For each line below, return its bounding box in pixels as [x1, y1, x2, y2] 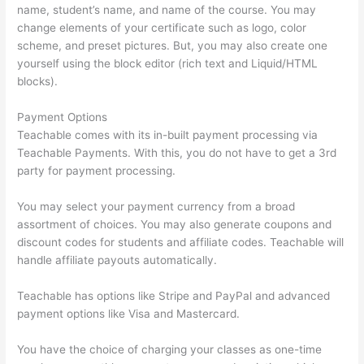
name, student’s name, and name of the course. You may [17, 3, 317, 17]
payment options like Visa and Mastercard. [17, 306, 240, 320]
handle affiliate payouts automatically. [17, 253, 218, 266]
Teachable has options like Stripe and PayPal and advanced [17, 288, 331, 302]
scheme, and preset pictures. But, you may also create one [17, 39, 328, 53]
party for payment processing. [17, 163, 176, 177]
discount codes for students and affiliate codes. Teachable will [17, 235, 344, 249]
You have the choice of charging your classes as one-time [17, 342, 323, 356]
